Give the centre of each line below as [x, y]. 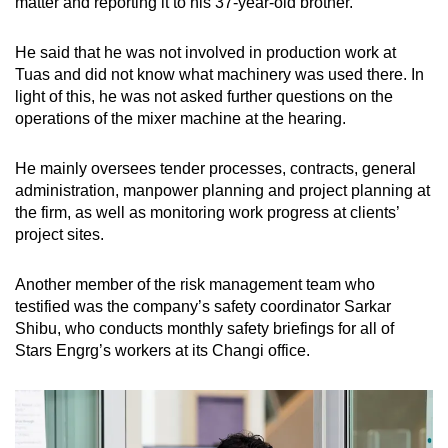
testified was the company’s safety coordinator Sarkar [203, 306]
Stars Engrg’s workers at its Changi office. [162, 350]
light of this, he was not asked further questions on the [204, 96]
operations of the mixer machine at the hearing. [180, 118]
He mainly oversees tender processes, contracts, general [215, 168]
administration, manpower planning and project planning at [222, 190]
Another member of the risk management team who [195, 284]
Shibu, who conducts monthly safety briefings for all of [204, 328]
